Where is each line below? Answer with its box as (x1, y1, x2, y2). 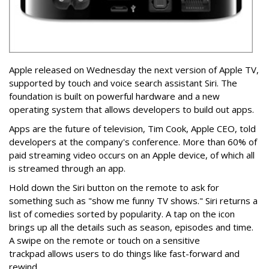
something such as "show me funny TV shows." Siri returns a (9, 195, 258, 207)
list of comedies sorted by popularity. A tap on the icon (9, 208, 235, 220)
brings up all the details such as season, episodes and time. (9, 221, 253, 234)
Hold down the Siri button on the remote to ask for (9, 181, 219, 194)
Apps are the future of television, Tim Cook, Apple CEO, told (9, 122, 256, 135)
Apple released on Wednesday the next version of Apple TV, (9, 64, 259, 76)
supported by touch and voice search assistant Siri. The (9, 77, 237, 89)
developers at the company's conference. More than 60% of (9, 136, 257, 148)
